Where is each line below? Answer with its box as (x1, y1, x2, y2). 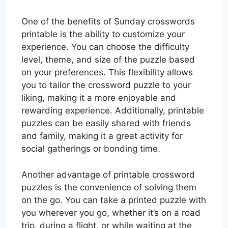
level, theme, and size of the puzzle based (21, 54, 195, 65)
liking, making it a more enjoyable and (21, 93, 176, 103)
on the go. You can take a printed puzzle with (21, 194, 206, 205)
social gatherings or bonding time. (21, 144, 160, 154)
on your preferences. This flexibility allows (21, 67, 193, 78)
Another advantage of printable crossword (21, 169, 195, 180)
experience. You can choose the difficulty (21, 42, 189, 52)
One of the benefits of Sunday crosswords (21, 16, 195, 27)
